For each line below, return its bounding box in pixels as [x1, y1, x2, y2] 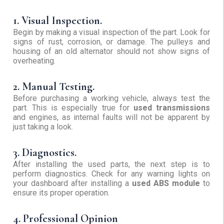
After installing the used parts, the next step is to [13, 159, 210, 169]
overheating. [13, 56, 56, 66]
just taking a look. [13, 122, 73, 132]
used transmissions [133, 103, 210, 113]
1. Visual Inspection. [13, 14, 102, 27]
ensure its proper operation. [13, 188, 110, 198]
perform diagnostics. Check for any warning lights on [13, 169, 210, 179]
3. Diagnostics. [13, 146, 77, 159]
